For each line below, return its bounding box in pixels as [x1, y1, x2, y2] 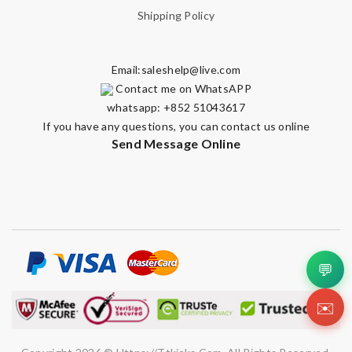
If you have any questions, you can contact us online [42, 119, 310, 133]
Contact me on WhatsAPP [113, 81, 251, 95]
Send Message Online [111, 135, 241, 151]
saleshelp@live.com [141, 62, 241, 76]
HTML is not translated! [41, 71, 165, 86]
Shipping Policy [137, 8, 215, 22]
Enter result [12, 110, 80, 124]
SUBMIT [286, 182, 321, 195]
